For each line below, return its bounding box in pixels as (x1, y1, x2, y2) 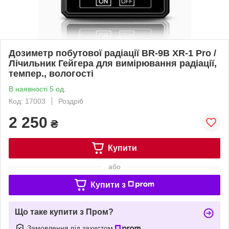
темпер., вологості (9, 68, 94, 79)
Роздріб (58, 97, 83, 105)
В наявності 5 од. (9, 84, 66, 93)
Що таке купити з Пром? (15, 207, 113, 216)
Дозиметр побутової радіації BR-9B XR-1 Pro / (9, 48, 216, 58)
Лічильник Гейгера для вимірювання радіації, (9, 58, 217, 68)
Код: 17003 (9, 97, 45, 105)
